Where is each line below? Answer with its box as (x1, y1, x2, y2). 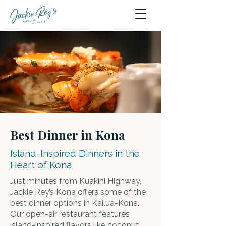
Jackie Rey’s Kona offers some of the (10, 187, 146, 197)
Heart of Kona (10, 159, 72, 171)
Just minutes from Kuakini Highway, (10, 176, 141, 186)
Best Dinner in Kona (10, 127, 125, 143)
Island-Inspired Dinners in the (10, 148, 140, 159)
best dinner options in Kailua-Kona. (10, 198, 139, 208)
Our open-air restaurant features (10, 209, 130, 219)
